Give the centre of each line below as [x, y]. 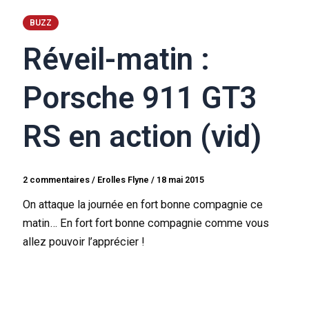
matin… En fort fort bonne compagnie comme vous [146, 223]
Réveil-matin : [117, 60]
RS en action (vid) [142, 137]
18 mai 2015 [181, 180]
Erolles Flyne [124, 180]
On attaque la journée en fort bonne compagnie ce [143, 205]
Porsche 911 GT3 [140, 98]
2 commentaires [57, 180]
